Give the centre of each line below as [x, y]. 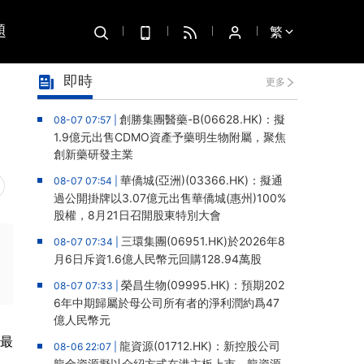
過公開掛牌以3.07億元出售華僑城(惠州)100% [170, 198]
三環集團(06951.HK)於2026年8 [203, 241]
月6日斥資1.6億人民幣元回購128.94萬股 [158, 259]
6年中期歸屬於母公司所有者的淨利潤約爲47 [167, 303]
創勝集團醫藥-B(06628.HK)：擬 [202, 119]
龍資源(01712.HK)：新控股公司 [200, 346]
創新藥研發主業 [93, 154]
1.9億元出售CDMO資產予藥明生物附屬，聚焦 [170, 137]
